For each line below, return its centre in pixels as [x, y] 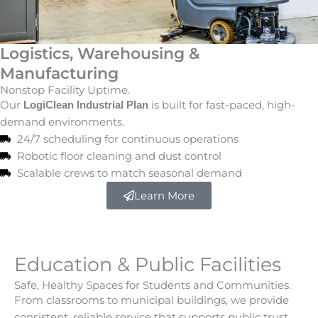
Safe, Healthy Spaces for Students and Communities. [153, 285]
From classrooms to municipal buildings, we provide [152, 300]
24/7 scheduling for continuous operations [127, 138]
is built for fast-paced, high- [222, 104]
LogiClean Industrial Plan [86, 104]
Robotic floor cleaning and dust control [119, 155]
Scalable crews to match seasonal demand [129, 172]
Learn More [164, 195]
